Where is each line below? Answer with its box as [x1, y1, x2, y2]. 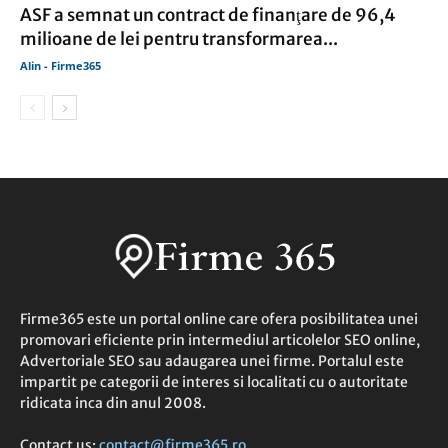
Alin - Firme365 [20, 58, 101, 74]
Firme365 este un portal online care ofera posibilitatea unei [20, 310, 418, 329]
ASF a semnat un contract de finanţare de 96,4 [20, 4, 396, 27]
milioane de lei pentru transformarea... [20, 28, 338, 51]
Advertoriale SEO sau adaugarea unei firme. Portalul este [20, 352, 404, 371]
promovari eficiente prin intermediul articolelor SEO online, [20, 331, 420, 350]
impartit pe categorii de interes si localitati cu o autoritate [20, 373, 408, 392]
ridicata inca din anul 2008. [20, 394, 206, 413]
